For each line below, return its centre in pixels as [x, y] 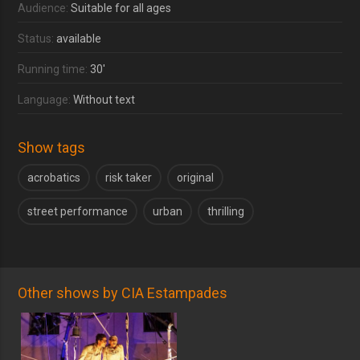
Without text [104, 99]
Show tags [52, 147]
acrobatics [54, 177]
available [79, 38]
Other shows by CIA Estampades [123, 292]
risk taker [129, 177]
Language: [46, 99]
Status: [37, 38]
